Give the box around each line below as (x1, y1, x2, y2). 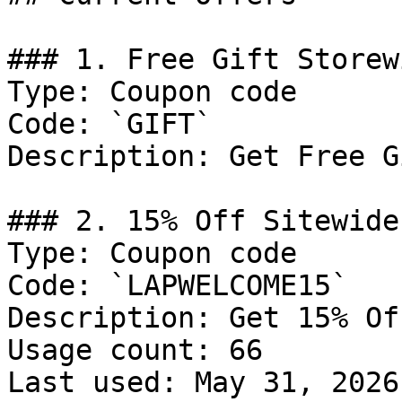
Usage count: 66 (7, 334, 263, 366)
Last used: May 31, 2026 (7, 366, 399, 398)
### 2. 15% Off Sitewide (7, 205, 399, 237)
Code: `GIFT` (7, 108, 212, 140)
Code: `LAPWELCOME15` (7, 269, 348, 301)
